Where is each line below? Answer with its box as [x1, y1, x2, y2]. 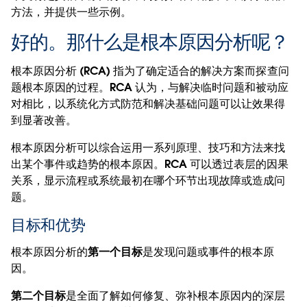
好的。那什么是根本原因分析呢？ [11, 29, 288, 54]
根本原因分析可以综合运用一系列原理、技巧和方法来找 [11, 140, 286, 155]
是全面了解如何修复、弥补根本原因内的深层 [66, 288, 286, 303]
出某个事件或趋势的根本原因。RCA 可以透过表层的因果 [11, 156, 289, 171]
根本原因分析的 [11, 244, 88, 259]
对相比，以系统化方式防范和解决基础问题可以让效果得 [11, 96, 286, 111]
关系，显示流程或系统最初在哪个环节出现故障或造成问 [11, 173, 286, 188]
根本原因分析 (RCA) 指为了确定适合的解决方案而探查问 [11, 63, 289, 78]
